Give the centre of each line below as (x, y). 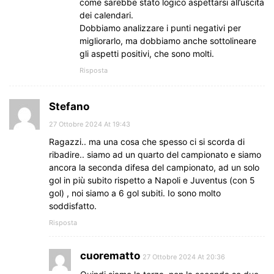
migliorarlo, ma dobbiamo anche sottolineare (168, 40)
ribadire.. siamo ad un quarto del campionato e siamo (155, 154)
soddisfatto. (73, 206)
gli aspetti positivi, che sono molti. (147, 53)
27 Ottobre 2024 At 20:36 (184, 257)
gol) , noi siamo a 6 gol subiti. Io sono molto (135, 193)
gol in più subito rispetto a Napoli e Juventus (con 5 (152, 180)
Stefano (69, 106)
